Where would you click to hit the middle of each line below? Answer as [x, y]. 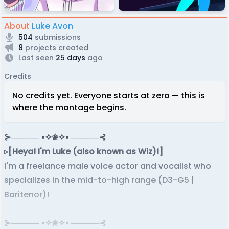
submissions [57, 37]
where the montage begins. [69, 107]
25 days [70, 58]
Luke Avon [52, 26]
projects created [56, 47]
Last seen [36, 58]
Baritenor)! [28, 194]
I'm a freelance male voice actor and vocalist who [108, 166]
